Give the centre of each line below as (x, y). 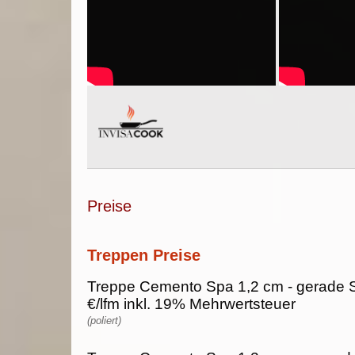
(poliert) (104, 321)
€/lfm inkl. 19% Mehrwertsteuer (191, 304)
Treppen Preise (144, 255)
